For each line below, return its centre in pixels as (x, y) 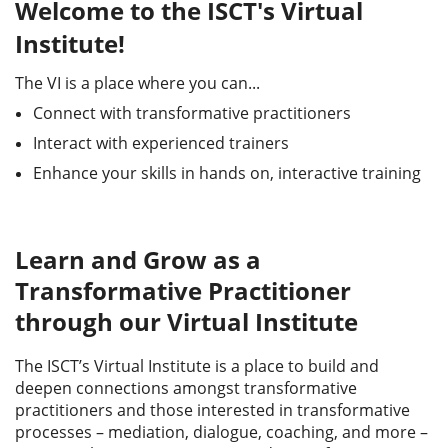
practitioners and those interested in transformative (212, 410)
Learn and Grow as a (138, 259)
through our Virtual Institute (186, 321)
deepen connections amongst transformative (186, 388)
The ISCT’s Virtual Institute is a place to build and (197, 366)
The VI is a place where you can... (137, 83)
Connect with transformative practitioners (192, 113)
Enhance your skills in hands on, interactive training (229, 173)
